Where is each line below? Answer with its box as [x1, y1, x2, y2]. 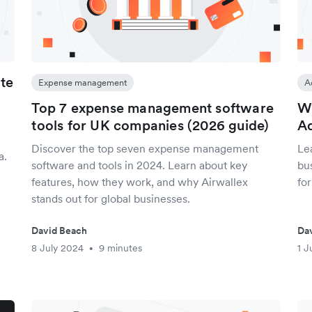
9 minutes [99, 242, 143, 254]
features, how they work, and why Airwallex [31, 175, 249, 189]
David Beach [31, 224, 88, 237]
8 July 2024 [31, 242, 84, 254]
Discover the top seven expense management [31, 141, 259, 155]
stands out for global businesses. [31, 192, 191, 205]
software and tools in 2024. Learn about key [31, 158, 248, 172]
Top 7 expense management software [31, 99, 274, 117]
